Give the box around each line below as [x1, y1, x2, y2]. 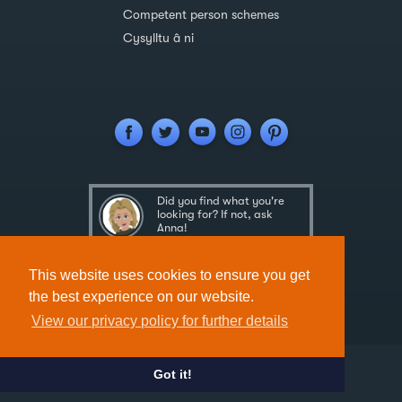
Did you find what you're [157, 194, 284, 207]
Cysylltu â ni [123, 31, 194, 45]
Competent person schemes [123, 7, 279, 22]
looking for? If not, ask [157, 207, 273, 221]
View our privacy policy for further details [31, 313, 289, 329]
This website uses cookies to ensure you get [29, 267, 310, 284]
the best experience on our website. [29, 289, 254, 305]
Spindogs [248, 368, 300, 382]
